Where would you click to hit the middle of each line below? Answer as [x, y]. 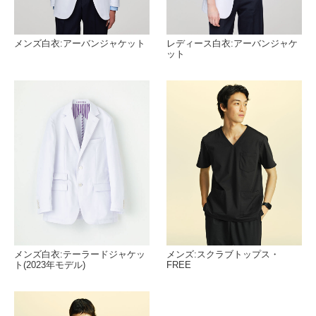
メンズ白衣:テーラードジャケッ [80, 254]
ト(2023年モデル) [50, 265]
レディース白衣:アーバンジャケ [232, 43]
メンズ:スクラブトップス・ [223, 254]
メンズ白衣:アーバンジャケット [80, 43]
